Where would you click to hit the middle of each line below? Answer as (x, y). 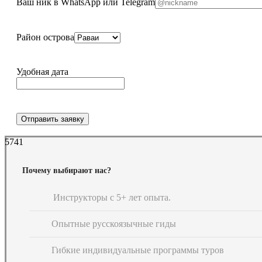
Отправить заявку (53, 119)
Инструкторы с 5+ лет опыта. (112, 198)
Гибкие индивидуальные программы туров (138, 250)
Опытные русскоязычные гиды (114, 224)
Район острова (45, 37)
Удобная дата (42, 72)
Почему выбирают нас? (67, 171)
